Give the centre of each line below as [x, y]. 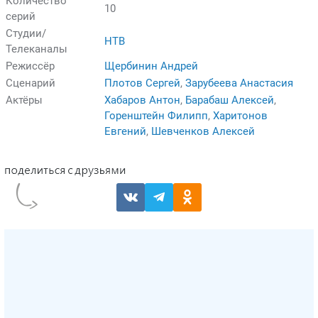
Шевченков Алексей [203, 131]
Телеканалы [37, 49]
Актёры [24, 100]
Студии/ [26, 33]
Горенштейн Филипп [156, 115]
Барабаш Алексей [230, 100]
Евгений [125, 131]
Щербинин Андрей [151, 66]
